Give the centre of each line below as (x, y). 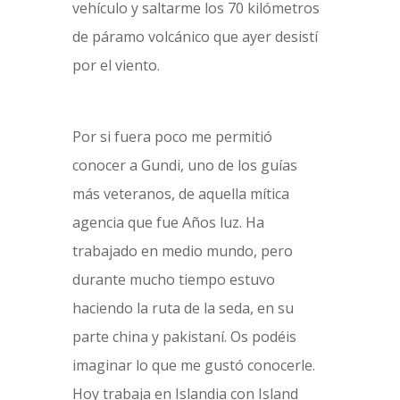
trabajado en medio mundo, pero (182, 251)
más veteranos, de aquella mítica (180, 194)
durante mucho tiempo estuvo (173, 279)
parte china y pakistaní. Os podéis (184, 337)
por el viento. (116, 65)
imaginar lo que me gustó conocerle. (193, 365)
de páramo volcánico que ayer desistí (195, 37)
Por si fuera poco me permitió (172, 137)
